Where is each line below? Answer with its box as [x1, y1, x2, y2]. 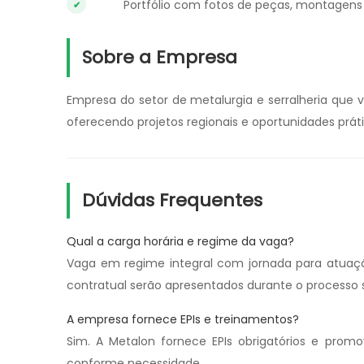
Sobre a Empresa [82, 45, 237, 70]
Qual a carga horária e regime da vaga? [67, 233, 294, 249]
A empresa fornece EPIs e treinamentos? [67, 311, 299, 327]
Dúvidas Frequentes [82, 188, 262, 213]
